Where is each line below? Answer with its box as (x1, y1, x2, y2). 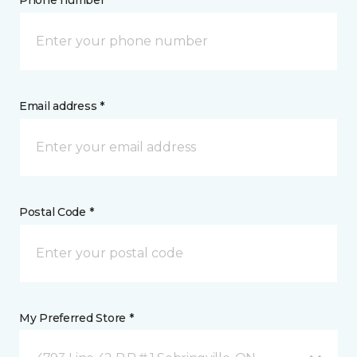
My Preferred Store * (19, 311, 134, 325)
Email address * (19, 99, 104, 113)
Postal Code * (19, 205, 94, 219)
